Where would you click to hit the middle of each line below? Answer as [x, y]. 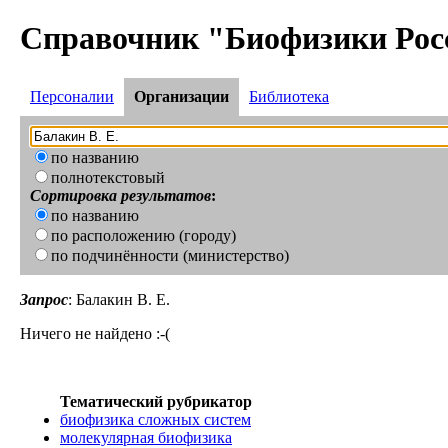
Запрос [44, 300]
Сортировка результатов [120, 196]
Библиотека [289, 97]
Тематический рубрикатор [156, 402]
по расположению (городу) [143, 236]
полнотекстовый [108, 178]
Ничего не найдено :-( [95, 334]
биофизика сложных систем [155, 420]
